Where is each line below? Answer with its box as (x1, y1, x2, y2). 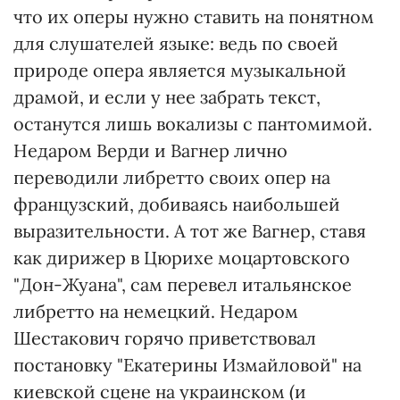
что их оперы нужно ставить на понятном (13, 5, 374, 28)
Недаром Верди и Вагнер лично (13, 139, 287, 162)
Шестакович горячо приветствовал (13, 327, 316, 349)
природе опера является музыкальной (13, 59, 346, 81)
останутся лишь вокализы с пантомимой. (13, 112, 372, 135)
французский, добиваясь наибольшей (13, 193, 340, 215)
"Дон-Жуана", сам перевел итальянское (13, 273, 352, 296)
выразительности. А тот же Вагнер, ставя (13, 220, 366, 242)
